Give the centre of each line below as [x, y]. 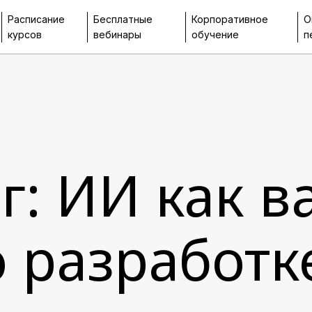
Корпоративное [230, 19]
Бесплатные [123, 19]
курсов [24, 34]
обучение [216, 34]
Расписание [36, 19]
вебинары [117, 34]
